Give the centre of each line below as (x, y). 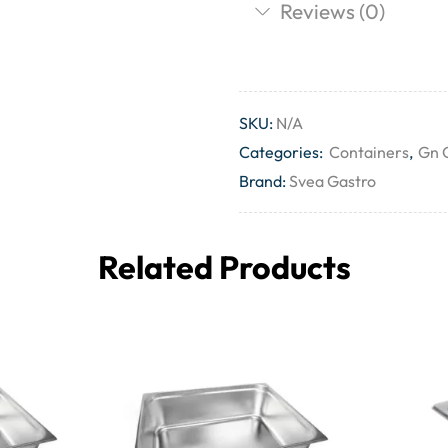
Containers (369, 152)
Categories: (282, 152)
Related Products (224, 267)
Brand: (262, 181)
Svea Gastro (332, 181)
